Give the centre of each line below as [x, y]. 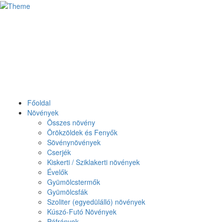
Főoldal [39, 103]
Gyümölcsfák [67, 192]
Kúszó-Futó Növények [82, 212]
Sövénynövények [74, 142]
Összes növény [71, 122]
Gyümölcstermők [74, 182]
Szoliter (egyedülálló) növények [96, 202]
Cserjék [59, 152]
